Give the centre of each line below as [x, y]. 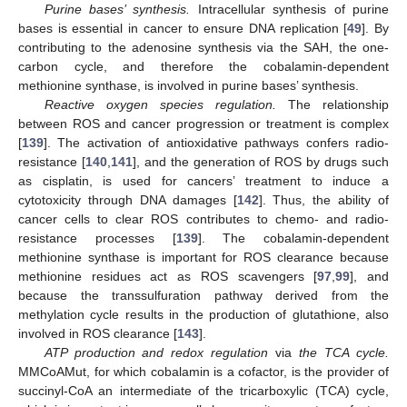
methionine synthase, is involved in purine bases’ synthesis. [189, 86]
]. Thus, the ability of [323, 200]
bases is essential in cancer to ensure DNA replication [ [183, 29]
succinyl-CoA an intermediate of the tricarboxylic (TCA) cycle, [203, 391]
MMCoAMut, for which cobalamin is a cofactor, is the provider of [203, 372]
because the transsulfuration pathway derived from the [203, 296]
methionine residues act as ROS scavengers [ [168, 277]
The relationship [333, 105]
